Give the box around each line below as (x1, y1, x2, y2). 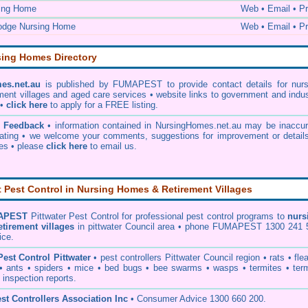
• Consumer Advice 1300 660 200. (128, 294, 266, 304)
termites (250, 263, 282, 273)
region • (232, 252, 270, 263)
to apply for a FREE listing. (47, 100, 158, 110)
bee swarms (153, 263, 202, 273)
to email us (87, 141, 134, 151)
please (17, 141, 46, 151)
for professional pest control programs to (118, 211, 288, 221)
